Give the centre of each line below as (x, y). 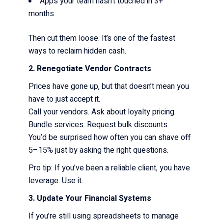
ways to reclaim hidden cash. (79, 51)
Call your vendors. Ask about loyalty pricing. (102, 112)
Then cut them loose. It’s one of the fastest (102, 38)
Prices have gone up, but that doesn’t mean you (109, 86)
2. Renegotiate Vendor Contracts (90, 69)
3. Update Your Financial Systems (90, 198)
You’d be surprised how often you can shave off (110, 137)
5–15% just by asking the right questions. (100, 150)
